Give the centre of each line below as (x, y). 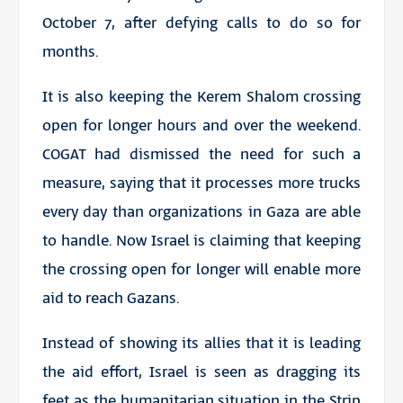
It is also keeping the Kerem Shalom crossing (201, 97)
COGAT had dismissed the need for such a (201, 154)
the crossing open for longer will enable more (201, 269)
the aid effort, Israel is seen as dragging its (201, 372)
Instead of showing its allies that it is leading (201, 343)
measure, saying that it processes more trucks (201, 183)
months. (70, 52)
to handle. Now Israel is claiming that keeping (201, 241)
